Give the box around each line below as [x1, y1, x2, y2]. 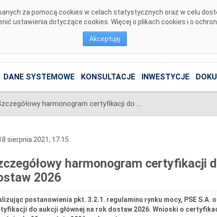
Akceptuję [89, 35, 121, 43]
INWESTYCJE [141, 72, 189, 82]
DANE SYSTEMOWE [3, 72, 75, 82]
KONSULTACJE [80, 72, 135, 82]
